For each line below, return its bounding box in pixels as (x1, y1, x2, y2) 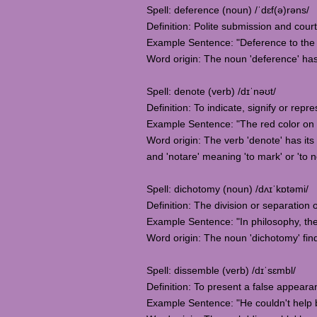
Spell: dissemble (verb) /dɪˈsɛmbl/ (146, 265, 296, 276)
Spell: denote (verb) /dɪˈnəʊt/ (146, 86, 276, 97)
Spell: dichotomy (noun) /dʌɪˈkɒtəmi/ (146, 183, 309, 195)
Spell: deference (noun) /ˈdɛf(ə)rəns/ (146, 4, 309, 16)
